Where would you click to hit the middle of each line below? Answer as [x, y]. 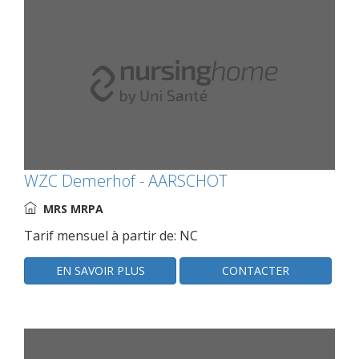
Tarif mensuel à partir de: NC [111, 236]
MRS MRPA [73, 209]
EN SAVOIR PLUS [100, 271]
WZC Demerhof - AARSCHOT [126, 181]
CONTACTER [256, 271]
